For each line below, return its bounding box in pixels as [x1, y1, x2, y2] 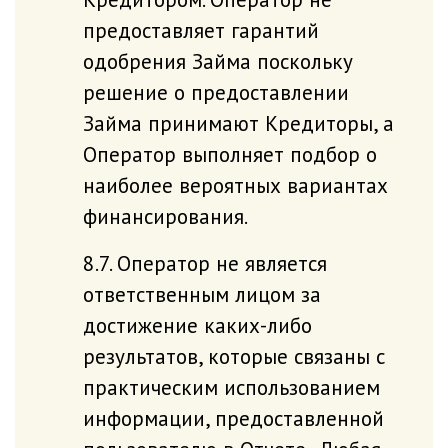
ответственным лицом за [82, 279, 321, 308]
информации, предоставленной [82, 403, 384, 432]
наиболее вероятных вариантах [82, 170, 388, 199]
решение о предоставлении [82, 77, 349, 106]
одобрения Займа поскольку [82, 46, 353, 75]
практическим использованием [82, 372, 380, 401]
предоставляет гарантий [82, 15, 319, 44]
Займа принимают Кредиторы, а [82, 108, 394, 137]
